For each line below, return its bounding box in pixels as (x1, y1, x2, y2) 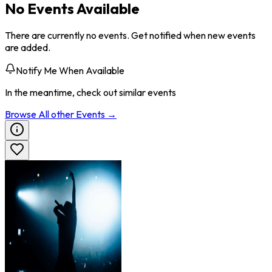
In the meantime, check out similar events (5, 86, 176, 99)
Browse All (5, 108, 51, 121)
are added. (5, 41, 50, 54)
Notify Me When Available (16, 64, 124, 77)
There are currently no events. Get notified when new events (5, 29, 256, 42)
